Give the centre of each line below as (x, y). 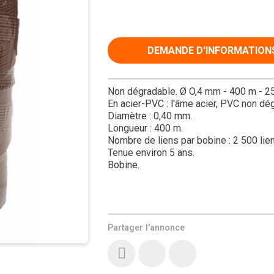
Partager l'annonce (146, 228)
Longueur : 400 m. (146, 128)
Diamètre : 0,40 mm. (150, 116)
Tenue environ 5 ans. (151, 153)
